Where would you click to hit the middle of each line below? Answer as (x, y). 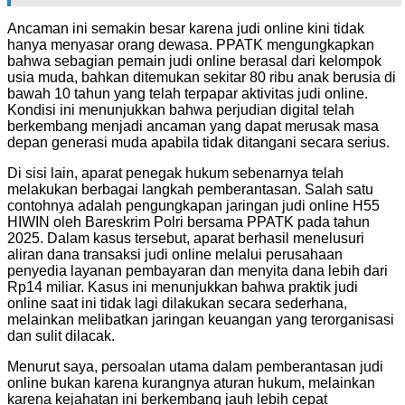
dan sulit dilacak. (61, 335)
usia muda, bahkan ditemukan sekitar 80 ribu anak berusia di (202, 77)
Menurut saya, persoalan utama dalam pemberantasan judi (195, 366)
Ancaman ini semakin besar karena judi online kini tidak (186, 28)
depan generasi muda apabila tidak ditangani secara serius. (198, 142)
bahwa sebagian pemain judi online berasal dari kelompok (194, 61)
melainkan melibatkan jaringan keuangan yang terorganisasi (201, 319)
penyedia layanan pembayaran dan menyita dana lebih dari (198, 270)
